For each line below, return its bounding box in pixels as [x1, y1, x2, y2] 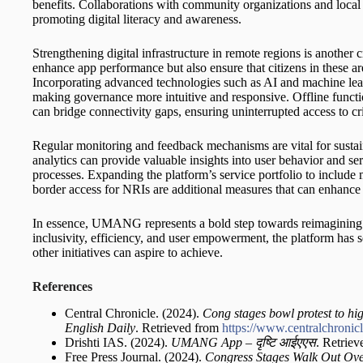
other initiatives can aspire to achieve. [32, 246, 223, 260]
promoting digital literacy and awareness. [32, 12, 241, 27]
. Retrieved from [135, 321, 222, 335]
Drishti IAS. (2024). [65, 335, 171, 350]
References [32, 280, 92, 294]
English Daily [65, 321, 135, 335]
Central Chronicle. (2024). [65, 306, 203, 321]
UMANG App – [171, 335, 255, 350]
